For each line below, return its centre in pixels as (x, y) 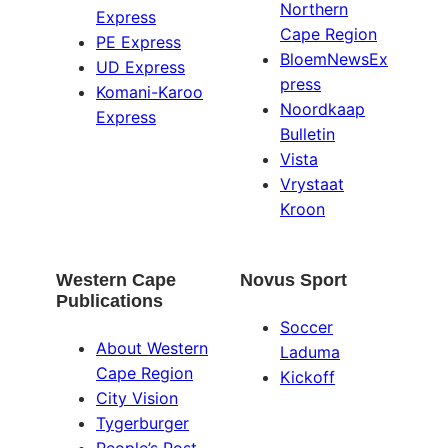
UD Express (140, 66)
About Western (152, 347)
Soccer (306, 326)
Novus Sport (293, 279)
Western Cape (116, 279)
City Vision (137, 397)
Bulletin (307, 133)
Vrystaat (312, 183)
